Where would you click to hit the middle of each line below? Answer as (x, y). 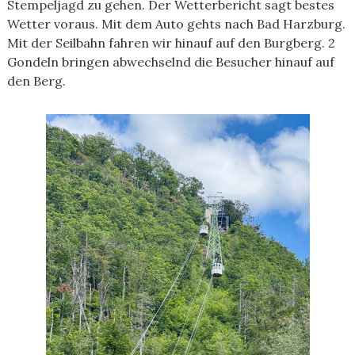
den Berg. (36, 81)
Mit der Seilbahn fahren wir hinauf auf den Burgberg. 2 (171, 43)
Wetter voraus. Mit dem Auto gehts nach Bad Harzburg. (176, 24)
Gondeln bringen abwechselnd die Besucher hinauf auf (170, 62)
